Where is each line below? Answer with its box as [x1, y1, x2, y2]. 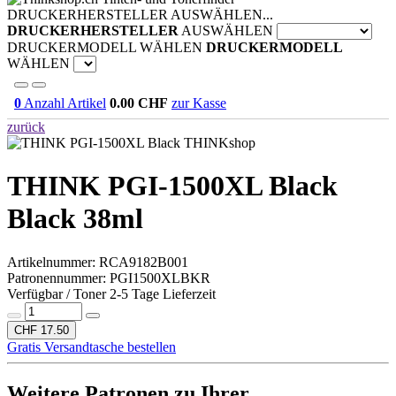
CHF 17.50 [14, 323, 69, 337]
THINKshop [184, 135, 255, 150]
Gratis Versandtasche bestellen [7, 339, 176, 354]
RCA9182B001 [99, 254, 188, 270]
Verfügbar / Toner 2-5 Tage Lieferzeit [7, 286, 216, 301]
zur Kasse [171, 95, 226, 110]
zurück [7, 119, 45, 134]
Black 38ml [7, 202, 143, 235]
